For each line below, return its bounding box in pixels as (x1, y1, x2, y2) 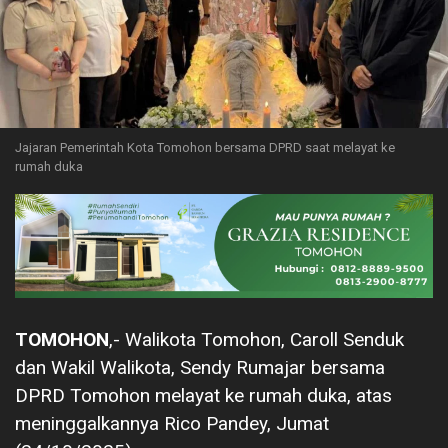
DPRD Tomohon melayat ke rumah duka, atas (15, 384, 392, 408)
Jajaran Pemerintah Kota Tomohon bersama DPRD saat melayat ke (15, 139, 395, 155)
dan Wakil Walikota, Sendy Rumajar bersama (15, 356, 385, 380)
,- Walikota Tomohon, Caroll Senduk (109, 328, 404, 352)
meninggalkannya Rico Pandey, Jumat (15, 412, 329, 436)
